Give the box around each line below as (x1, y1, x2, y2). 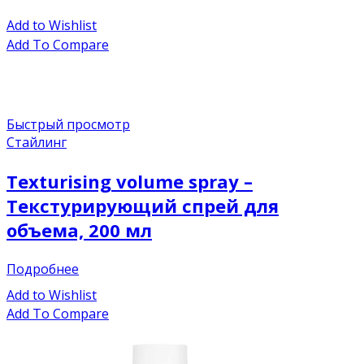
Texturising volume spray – (6, 168, 253, 193)
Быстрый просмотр (6, 115, 130, 133)
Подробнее (6, 259, 79, 278)
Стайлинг (6, 132, 67, 151)
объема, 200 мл (6, 217, 152, 242)
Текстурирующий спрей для (6, 193, 279, 218)
